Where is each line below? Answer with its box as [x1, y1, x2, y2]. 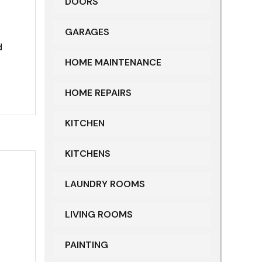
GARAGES [65, 26, 109, 39]
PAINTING [65, 239, 108, 251]
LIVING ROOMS [65, 208, 133, 221]
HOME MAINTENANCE [65, 56, 161, 69]
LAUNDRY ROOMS [65, 178, 145, 191]
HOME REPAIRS [65, 87, 132, 99]
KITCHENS [65, 147, 111, 160]
